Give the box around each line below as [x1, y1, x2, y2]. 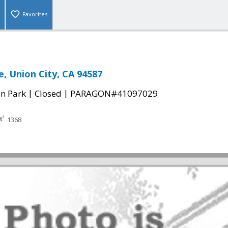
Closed [35, 88, 62, 100]
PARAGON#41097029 [70, 88, 158, 100]
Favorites [22, 10, 47, 18]
